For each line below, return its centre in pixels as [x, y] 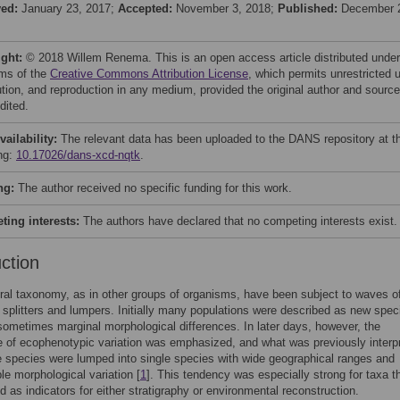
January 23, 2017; [70, 8]
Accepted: [147, 8]
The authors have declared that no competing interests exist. [240, 221]
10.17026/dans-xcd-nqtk [78, 155]
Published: [309, 8]
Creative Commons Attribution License [149, 74]
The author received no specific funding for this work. [155, 188]
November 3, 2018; [227, 8]
